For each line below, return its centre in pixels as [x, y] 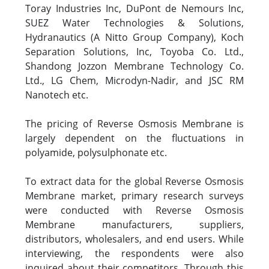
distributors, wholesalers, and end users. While [134, 239]
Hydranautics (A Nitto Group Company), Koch [134, 37]
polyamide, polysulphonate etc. [96, 152]
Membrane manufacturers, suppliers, [134, 224]
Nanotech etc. [57, 95]
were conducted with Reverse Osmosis [134, 210]
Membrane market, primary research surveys [134, 195]
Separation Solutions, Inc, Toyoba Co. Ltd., [134, 51]
